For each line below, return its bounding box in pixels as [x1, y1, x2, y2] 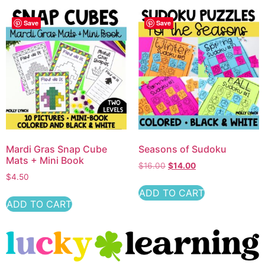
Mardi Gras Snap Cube [6, 143, 107, 156]
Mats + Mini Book [6, 154, 84, 167]
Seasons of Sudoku [138, 143, 227, 156]
